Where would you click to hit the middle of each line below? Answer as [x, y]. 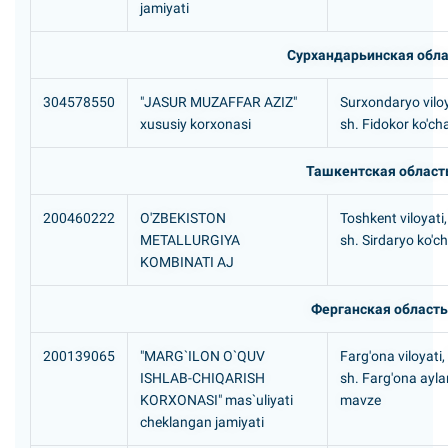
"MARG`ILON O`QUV [202, 356]
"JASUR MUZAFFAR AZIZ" [218, 102]
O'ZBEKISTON [183, 218]
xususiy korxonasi [195, 124]
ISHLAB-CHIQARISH [202, 378]
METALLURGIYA [190, 240]
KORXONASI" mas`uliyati [216, 400]
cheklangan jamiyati [202, 422]
